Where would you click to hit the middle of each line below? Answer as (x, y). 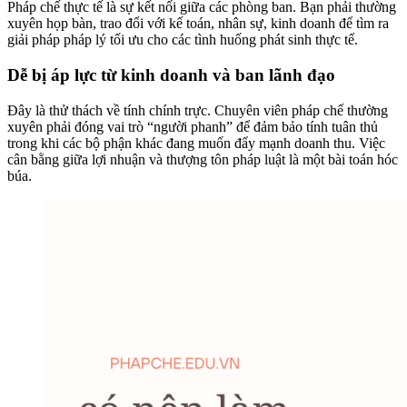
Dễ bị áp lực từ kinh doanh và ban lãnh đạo (171, 75)
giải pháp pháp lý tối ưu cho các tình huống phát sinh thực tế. (183, 40)
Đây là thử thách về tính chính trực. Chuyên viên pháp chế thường (198, 110)
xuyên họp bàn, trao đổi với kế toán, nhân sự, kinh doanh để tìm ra (198, 24)
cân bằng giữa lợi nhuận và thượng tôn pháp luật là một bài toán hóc (203, 159)
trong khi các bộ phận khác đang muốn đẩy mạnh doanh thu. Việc (196, 143)
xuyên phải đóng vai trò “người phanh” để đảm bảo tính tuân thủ (193, 126)
